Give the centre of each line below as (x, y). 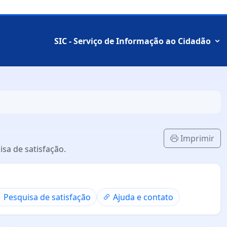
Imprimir (196, 138)
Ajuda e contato (143, 197)
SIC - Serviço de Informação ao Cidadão (133, 41)
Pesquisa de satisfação (47, 197)
